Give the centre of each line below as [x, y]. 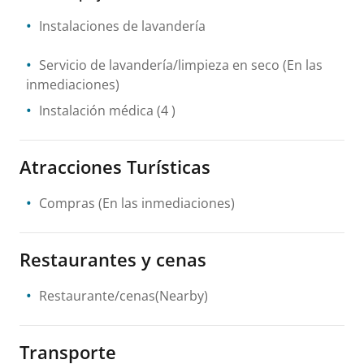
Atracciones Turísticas [115, 167]
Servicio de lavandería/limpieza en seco [159, 65]
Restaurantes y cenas [113, 259]
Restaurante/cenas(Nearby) [123, 296]
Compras [67, 203]
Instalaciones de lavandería [122, 26]
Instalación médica [96, 110]
